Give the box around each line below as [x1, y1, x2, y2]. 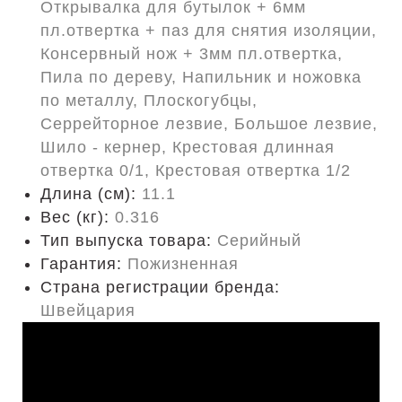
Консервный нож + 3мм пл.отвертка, [40, 45, 343, 63]
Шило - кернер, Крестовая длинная [40, 138, 335, 156]
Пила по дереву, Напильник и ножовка [40, 68, 362, 86]
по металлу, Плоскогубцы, [40, 92, 258, 109]
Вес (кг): [40, 208, 115, 226]
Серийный [217, 232, 301, 249]
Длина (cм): [40, 185, 142, 203]
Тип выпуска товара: [40, 232, 217, 249]
